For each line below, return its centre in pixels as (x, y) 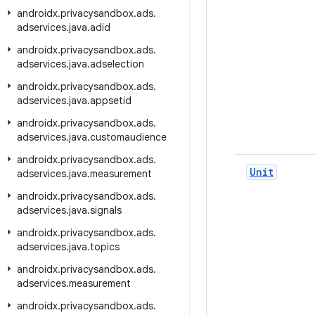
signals (106, 210)
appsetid (111, 101)
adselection (117, 64)
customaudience (128, 137)
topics (105, 247)
